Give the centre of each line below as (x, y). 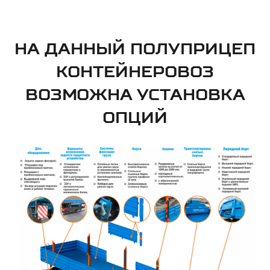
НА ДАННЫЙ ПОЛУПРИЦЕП (135, 48)
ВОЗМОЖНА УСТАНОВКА (135, 94)
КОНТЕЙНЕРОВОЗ (135, 71)
